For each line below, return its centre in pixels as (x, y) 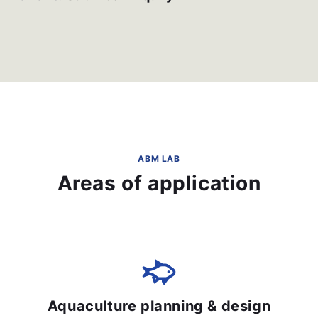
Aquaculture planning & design (159, 306)
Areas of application (159, 183)
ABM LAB (159, 159)
